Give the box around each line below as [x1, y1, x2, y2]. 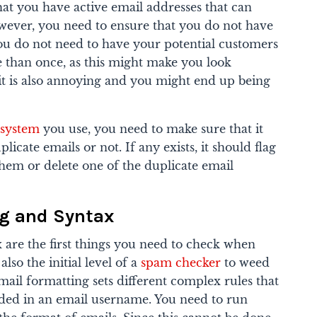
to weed [221, 255, 270, 270]
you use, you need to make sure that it [40, 121, 264, 136]
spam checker [141, 255, 221, 270]
